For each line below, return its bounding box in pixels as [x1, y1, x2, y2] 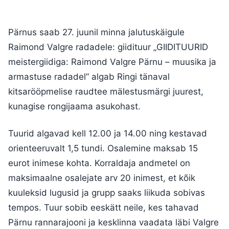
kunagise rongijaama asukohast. [8, 101, 141, 112]
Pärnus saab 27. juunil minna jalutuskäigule [8, 27, 185, 38]
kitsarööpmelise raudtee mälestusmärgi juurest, [8, 86, 203, 97]
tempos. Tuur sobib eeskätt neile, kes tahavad [8, 202, 199, 213]
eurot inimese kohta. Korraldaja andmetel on [8, 158, 190, 169]
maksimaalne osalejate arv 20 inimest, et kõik [8, 173, 195, 184]
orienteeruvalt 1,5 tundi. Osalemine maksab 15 [8, 143, 198, 154]
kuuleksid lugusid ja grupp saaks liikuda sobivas [8, 188, 205, 198]
